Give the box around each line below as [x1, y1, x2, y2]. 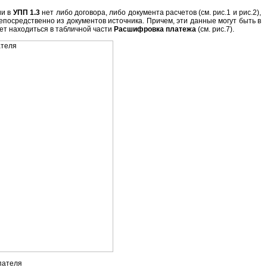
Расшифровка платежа [114, 25, 196, 33]
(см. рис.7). [196, 25, 234, 33]
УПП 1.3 [13, 8, 41, 17]
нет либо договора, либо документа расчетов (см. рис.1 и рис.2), [40, 8, 262, 17]
